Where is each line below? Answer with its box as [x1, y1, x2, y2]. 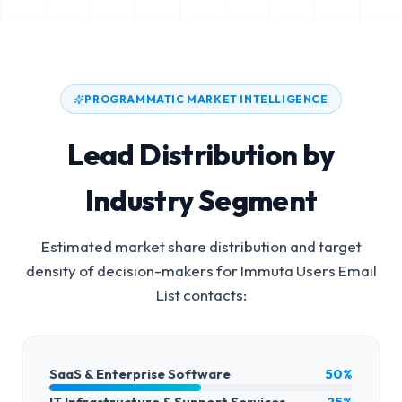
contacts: [179, 285, 247, 304]
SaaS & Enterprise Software [49, 365, 231, 382]
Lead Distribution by [67, 136, 335, 172]
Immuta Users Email [240, 261, 377, 280]
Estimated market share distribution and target [40, 237, 362, 256]
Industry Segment [84, 182, 318, 218]
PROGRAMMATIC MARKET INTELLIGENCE [84, 92, 328, 106]
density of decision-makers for [25, 261, 240, 280]
